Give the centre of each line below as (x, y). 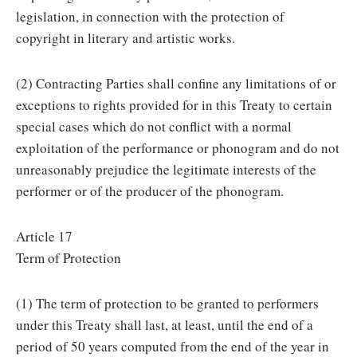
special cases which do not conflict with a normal (154, 126)
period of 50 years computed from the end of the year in (173, 346)
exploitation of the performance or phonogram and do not (178, 148)
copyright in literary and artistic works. (126, 38)
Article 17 (44, 236)
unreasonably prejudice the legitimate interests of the (166, 169)
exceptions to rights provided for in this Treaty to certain (174, 105)
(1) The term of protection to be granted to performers (167, 303)
